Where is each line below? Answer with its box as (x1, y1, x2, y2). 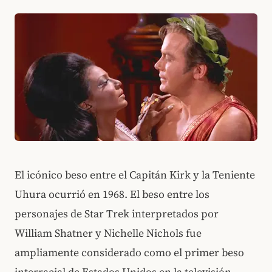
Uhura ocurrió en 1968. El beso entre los (15, 187, 209, 202)
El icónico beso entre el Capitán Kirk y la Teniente (15, 168, 255, 182)
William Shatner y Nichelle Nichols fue (15, 226, 202, 240)
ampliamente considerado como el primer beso (15, 245, 244, 260)
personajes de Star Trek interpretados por (15, 206, 219, 221)
